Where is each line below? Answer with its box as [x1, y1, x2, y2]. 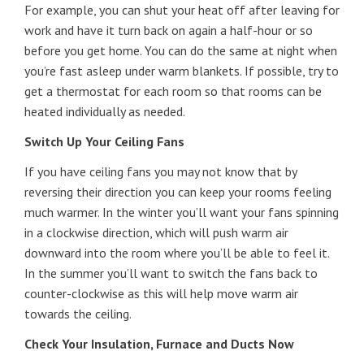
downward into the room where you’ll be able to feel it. [24, 245, 329, 261]
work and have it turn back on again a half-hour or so [24, 22, 313, 38]
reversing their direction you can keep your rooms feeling [24, 184, 331, 200]
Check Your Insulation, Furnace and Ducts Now [24, 336, 294, 352]
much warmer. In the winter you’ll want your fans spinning [24, 204, 339, 220]
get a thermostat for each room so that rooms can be [24, 83, 322, 99]
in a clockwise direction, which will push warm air [24, 224, 288, 240]
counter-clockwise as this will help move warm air [24, 285, 298, 301]
